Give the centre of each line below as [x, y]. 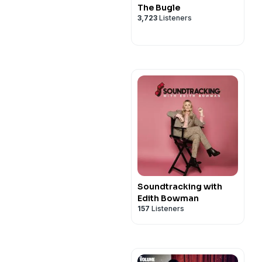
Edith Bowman [168, 198]
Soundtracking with [180, 187]
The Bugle [159, 8]
